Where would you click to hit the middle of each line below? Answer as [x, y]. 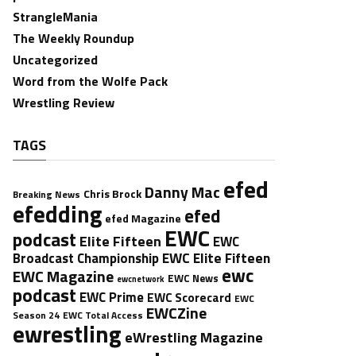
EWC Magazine [63, 277]
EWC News [193, 278]
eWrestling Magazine [194, 337]
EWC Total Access [103, 315]
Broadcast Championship [86, 258]
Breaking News [46, 194]
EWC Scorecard [189, 298]
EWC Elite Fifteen [216, 258]
